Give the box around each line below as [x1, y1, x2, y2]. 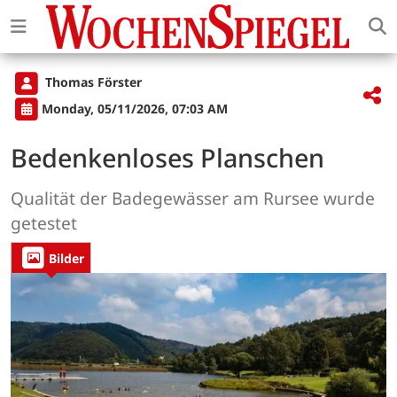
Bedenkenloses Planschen [11, 139, 324, 175]
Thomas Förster [42, 74, 142, 91]
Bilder [49, 249, 84, 267]
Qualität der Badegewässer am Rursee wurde [11, 185, 375, 210]
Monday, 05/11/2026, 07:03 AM [42, 99, 228, 117]
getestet [11, 210, 77, 235]
